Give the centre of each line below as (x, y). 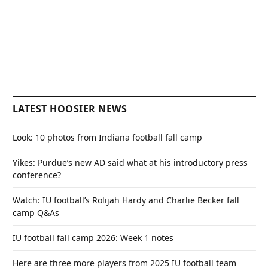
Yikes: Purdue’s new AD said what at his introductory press (130, 162)
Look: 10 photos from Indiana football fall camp (107, 137)
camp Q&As (36, 212)
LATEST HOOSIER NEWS (70, 109)
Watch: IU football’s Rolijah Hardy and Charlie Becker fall (126, 200)
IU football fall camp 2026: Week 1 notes (93, 237)
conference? (37, 175)
